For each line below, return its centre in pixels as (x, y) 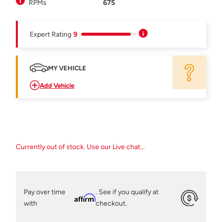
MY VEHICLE (67, 68)
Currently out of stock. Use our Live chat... (80, 146)
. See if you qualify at (127, 192)
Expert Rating (51, 34)
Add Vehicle (57, 85)
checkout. (111, 203)
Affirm (85, 197)
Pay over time (45, 192)
